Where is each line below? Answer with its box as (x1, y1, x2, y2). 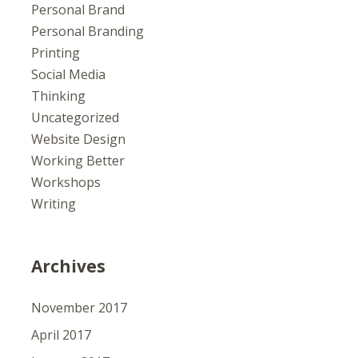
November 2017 (30, 299, 127, 316)
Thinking (30, 87, 86, 105)
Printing (30, 44, 80, 62)
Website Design (30, 130, 125, 148)
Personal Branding (30, 22, 144, 40)
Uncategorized (30, 109, 119, 126)
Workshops (30, 173, 101, 191)
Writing (30, 195, 76, 213)
